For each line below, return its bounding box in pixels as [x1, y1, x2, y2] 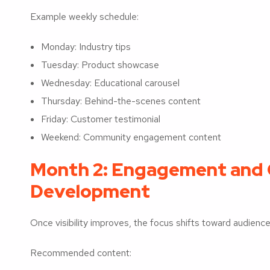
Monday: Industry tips [41, 40, 131, 53]
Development [30, 178, 150, 203]
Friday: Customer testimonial [41, 112, 160, 125]
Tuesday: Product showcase [41, 58, 159, 71]
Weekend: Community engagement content [41, 130, 221, 143]
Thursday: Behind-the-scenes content [41, 94, 201, 107]
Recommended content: [30, 246, 131, 259]
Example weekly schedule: [30, 10, 139, 23]
